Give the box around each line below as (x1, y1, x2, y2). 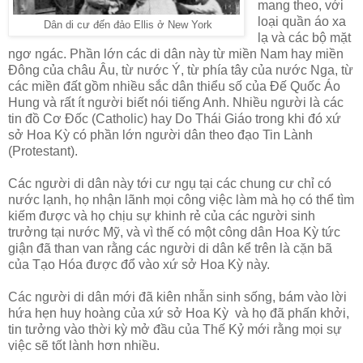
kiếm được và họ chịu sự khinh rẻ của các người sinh (8, 209, 315, 224)
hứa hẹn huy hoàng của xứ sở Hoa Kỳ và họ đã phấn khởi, (8, 306, 349, 321)
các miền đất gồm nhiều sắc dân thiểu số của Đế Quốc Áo (8, 79, 340, 94)
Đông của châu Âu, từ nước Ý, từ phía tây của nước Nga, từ (8, 63, 353, 78)
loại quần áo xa (257, 15, 346, 29)
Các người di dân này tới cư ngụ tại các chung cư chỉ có (8, 177, 331, 191)
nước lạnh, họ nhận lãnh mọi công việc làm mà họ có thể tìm (8, 193, 354, 207)
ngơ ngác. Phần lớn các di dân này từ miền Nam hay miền (8, 47, 344, 62)
